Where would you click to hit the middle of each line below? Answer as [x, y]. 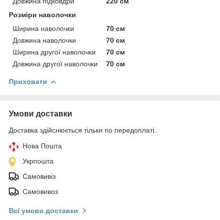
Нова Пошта [42, 146]
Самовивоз [40, 191]
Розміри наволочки [42, 14]
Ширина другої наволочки [54, 52]
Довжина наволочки [44, 40]
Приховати [28, 81]
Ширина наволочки [43, 28]
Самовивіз [39, 176]
